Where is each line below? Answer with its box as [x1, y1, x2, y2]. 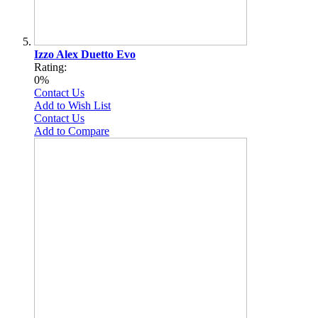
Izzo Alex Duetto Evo [34, 48, 136, 60]
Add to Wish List [34, 99, 111, 111]
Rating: [34, 60, 67, 73]
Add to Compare [34, 124, 109, 137]
